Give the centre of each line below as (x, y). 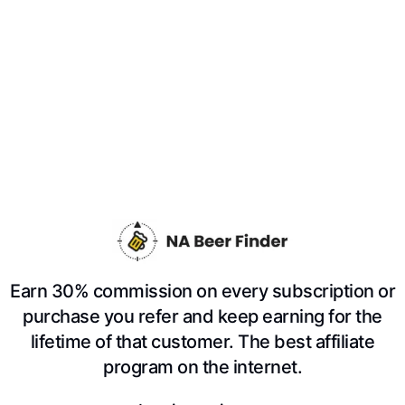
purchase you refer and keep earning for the (202, 317)
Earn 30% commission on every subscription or (202, 292)
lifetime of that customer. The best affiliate (202, 342)
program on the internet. (202, 367)
